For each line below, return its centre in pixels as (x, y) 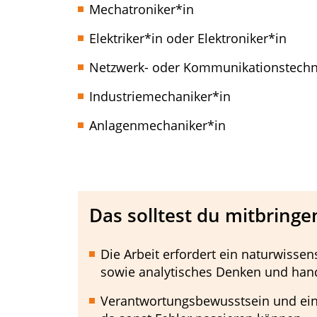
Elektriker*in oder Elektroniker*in (188, 38)
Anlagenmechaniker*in (157, 125)
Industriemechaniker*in (160, 96)
